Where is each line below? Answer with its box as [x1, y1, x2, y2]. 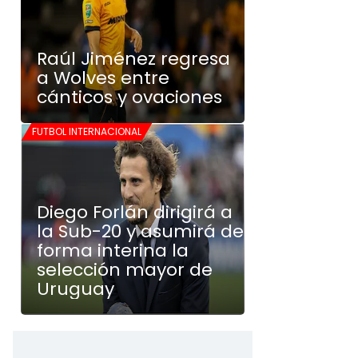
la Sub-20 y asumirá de [37, 219, 244, 244]
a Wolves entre [37, 66, 169, 90]
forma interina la [37, 238, 189, 263]
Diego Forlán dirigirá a [37, 200, 233, 225]
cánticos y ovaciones [37, 85, 222, 109]
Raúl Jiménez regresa [37, 46, 230, 71]
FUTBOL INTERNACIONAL [32, 125, 141, 138]
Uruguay [37, 276, 114, 301]
